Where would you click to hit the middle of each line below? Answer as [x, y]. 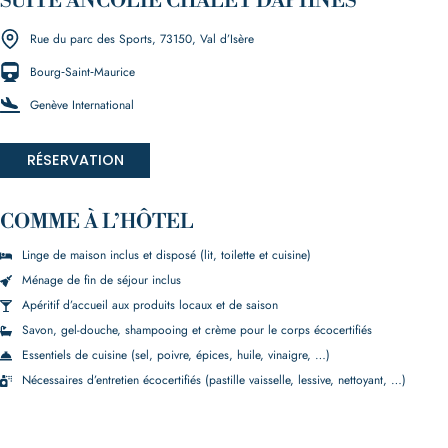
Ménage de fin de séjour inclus [101, 280]
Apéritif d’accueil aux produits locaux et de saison [150, 305]
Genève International [82, 104]
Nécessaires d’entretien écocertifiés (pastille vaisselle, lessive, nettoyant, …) [214, 380]
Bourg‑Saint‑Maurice [82, 71]
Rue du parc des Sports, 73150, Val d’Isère [142, 38]
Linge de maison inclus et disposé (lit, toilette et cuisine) [166, 255]
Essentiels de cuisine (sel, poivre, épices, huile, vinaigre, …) [176, 355]
